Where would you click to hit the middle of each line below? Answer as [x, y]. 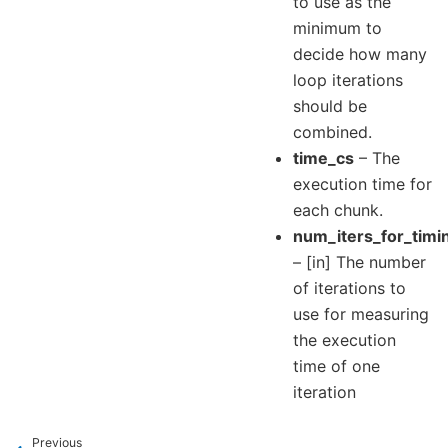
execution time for [363, 184]
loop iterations [348, 80]
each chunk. [338, 210]
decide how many [360, 54]
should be [330, 106]
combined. [333, 132]
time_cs [324, 158]
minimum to [338, 28]
